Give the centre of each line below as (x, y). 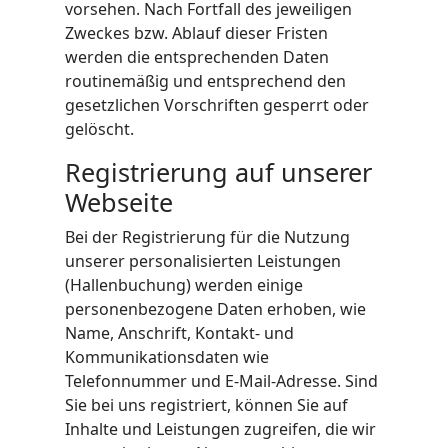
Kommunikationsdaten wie (167, 357)
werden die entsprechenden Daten (197, 57)
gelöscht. (99, 129)
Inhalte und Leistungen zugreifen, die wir (220, 429)
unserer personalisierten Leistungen (203, 261)
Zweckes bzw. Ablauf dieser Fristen (196, 33)
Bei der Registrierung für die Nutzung (207, 237)
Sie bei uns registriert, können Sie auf (206, 405)
